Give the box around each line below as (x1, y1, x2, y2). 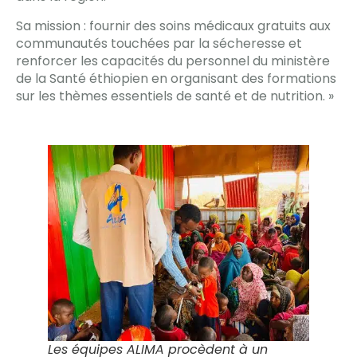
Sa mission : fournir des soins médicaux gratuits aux (16, 16, 331, 35)
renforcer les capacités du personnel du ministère (16, 51, 330, 70)
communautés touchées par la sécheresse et (16, 33, 302, 53)
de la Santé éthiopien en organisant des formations (16, 69, 336, 88)
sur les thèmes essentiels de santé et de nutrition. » (16, 86, 334, 105)
